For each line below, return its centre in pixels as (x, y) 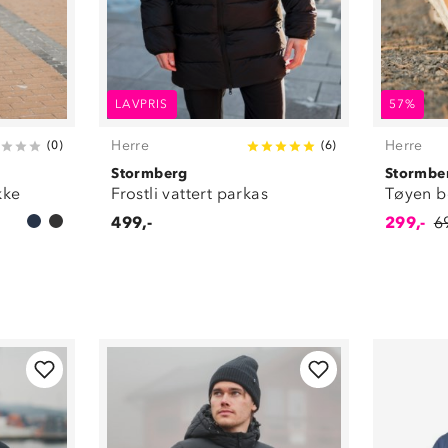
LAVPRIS (142, 104)
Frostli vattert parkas (189, 194)
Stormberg (149, 174)
